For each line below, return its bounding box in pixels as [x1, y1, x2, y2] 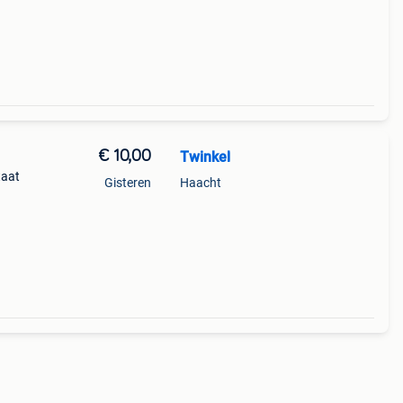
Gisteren [103, 175, 151, 190]
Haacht [179, 175, 221, 190]
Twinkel [179, 148, 230, 166]
